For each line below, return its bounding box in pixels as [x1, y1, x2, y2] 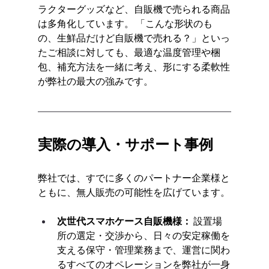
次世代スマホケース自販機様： [56, 214, 192, 227]
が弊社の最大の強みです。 [37, 74, 153, 87]
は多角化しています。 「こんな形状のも [37, 17, 213, 29]
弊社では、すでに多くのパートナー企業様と [37, 171, 230, 184]
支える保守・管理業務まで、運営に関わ [56, 243, 230, 256]
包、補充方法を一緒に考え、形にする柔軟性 [37, 60, 230, 73]
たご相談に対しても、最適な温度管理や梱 [37, 46, 220, 58]
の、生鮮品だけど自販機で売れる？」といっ [37, 31, 230, 44]
